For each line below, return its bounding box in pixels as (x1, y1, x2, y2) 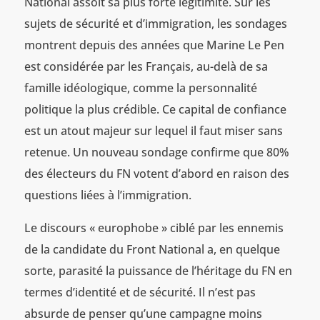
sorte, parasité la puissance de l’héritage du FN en (24, 262, 292, 279)
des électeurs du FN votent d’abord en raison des (24, 165, 289, 181)
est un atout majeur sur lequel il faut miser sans (24, 122, 283, 139)
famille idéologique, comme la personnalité (24, 79, 257, 96)
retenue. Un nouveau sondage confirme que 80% (24, 144, 289, 160)
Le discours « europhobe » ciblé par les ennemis (24, 219, 284, 236)
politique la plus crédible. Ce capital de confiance (24, 101, 286, 117)
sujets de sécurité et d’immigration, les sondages (24, 15, 287, 31)
